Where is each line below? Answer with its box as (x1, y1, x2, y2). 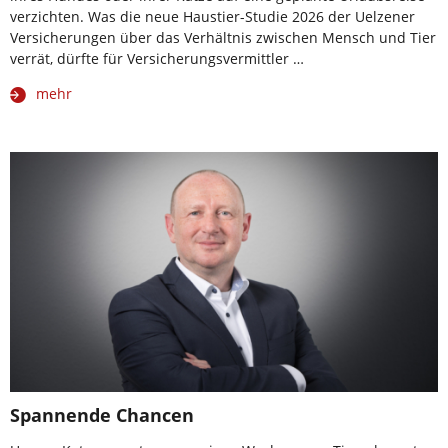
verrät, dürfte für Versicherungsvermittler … (10, 48, 304, 68)
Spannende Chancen (10, 403, 194, 428)
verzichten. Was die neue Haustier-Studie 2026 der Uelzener (10, 6, 415, 26)
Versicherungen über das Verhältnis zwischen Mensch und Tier (10, 27, 436, 47)
